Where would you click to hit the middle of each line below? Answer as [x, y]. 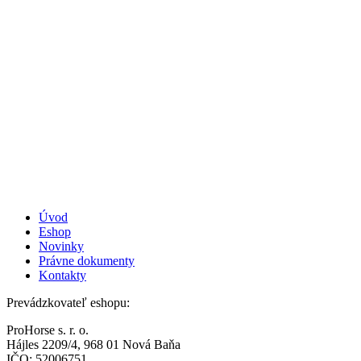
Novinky [61, 246]
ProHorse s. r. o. [48, 330]
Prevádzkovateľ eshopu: [70, 302]
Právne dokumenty [87, 260]
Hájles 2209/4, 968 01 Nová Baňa [93, 344]
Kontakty [62, 275]
